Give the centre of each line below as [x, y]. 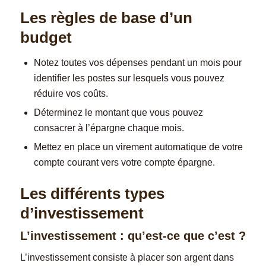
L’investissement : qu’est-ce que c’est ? [133, 235]
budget [46, 37]
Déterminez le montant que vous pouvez [118, 112]
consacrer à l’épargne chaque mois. [109, 128]
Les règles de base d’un [106, 18]
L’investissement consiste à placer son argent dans [127, 258]
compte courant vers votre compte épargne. [124, 162]
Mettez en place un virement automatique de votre [138, 147]
